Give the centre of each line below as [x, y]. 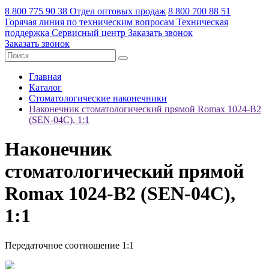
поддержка [27, 33]
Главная [45, 77]
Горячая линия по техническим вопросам [89, 22]
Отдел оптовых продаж [118, 11]
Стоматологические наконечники [98, 98]
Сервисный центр [89, 33]
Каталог [45, 87]
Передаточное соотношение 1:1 [69, 245]
